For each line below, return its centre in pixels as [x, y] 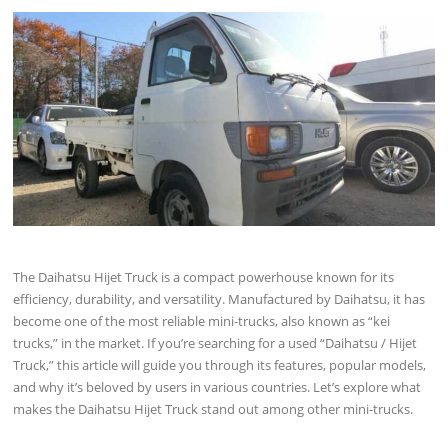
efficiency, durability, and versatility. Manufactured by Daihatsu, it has [219, 298]
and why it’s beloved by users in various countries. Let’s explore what [217, 386]
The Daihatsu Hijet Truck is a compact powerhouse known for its [204, 276]
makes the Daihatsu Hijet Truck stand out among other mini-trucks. [213, 408]
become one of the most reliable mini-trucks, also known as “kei [202, 320]
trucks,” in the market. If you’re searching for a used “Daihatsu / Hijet [215, 342]
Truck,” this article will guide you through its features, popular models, [220, 364]
